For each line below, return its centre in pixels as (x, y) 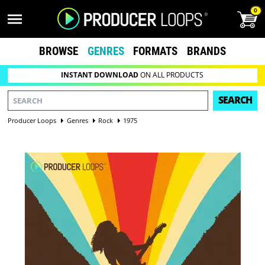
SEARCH (235, 100)
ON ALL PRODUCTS (171, 75)
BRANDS (207, 51)
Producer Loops (32, 120)
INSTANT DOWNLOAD (100, 75)
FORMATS (156, 51)
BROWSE (58, 51)
